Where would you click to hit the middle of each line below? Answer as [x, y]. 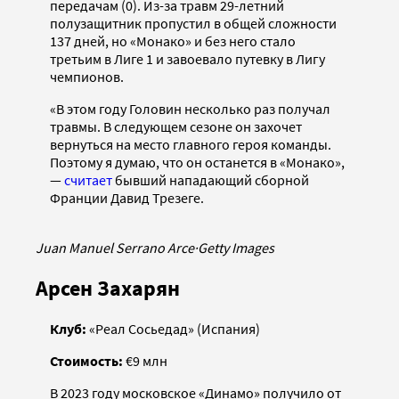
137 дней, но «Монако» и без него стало [173, 41]
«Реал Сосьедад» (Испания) [173, 329]
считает [87, 180]
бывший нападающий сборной [211, 180]
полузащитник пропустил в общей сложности [193, 24]
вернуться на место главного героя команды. [191, 145]
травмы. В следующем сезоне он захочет [176, 127]
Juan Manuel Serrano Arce [115, 248]
